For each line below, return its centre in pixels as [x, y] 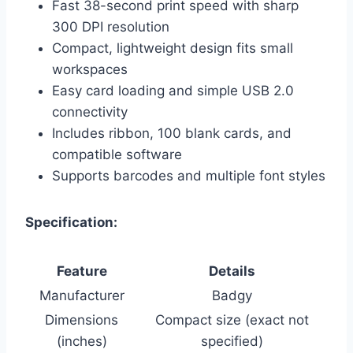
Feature [82, 271]
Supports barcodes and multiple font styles [189, 176]
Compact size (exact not [232, 320]
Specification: [71, 223]
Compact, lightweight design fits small [173, 48]
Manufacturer [82, 296]
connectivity [90, 112]
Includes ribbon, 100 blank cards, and [172, 134]
